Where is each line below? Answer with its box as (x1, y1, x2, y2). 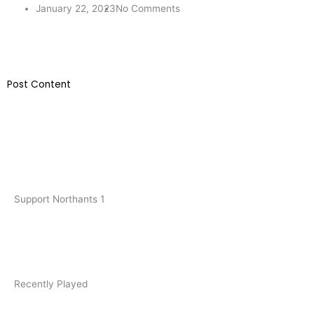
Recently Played (14, 278, 88, 289)
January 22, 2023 (36, 3, 116, 15)
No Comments (116, 3, 181, 15)
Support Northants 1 (14, 193, 104, 205)
